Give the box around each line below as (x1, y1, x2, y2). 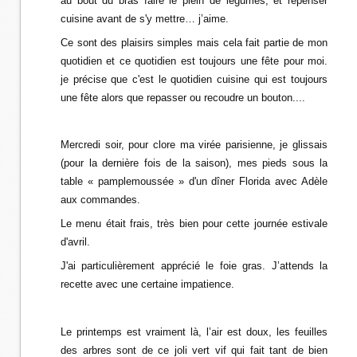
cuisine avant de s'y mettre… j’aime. (61, 13, 229, 25)
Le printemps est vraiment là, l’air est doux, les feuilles (61, 326, 328, 338)
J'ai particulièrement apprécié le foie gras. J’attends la (61, 260, 328, 272)
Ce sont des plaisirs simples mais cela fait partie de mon (61, 37, 328, 49)
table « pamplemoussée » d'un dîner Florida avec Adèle (61, 175, 328, 187)
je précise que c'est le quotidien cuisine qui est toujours (61, 73, 328, 85)
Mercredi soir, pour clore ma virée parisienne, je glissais (61, 139, 328, 151)
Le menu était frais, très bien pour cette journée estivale (61, 218, 328, 229)
